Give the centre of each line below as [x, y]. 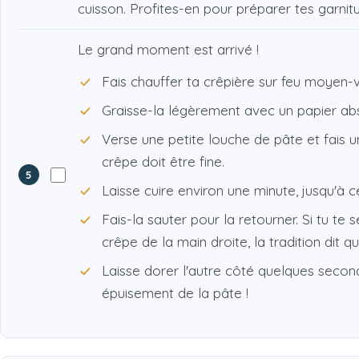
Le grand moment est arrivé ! [168, 50]
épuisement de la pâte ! [175, 293]
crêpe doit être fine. [163, 162]
